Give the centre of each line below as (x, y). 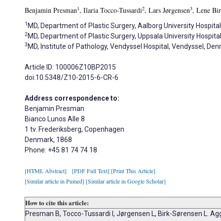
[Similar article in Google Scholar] (126, 181)
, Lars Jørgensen (167, 10)
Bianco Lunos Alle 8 (55, 119)
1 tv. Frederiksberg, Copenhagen (74, 129)
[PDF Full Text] (91, 171)
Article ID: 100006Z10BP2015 (70, 67)
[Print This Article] (133, 171)
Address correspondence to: (72, 98)
